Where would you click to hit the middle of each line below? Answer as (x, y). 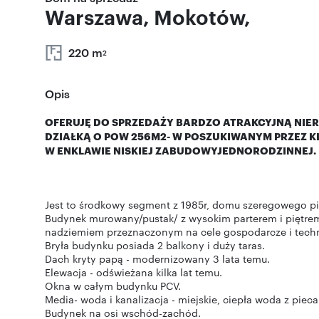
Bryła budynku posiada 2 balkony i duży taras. (155, 245)
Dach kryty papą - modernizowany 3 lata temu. (157, 258)
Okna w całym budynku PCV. (113, 286)
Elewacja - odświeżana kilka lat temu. (134, 272)
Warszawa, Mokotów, (148, 16)
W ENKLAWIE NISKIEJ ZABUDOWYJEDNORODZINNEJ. (181, 150)
